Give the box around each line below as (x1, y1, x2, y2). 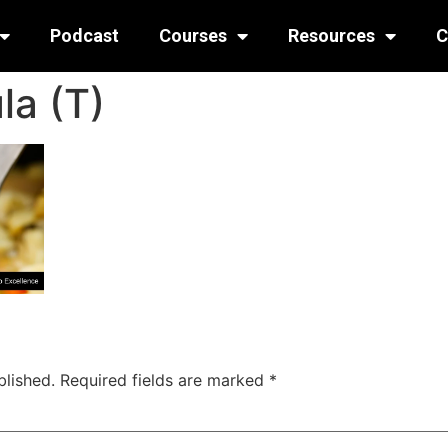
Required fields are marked (60, 370, 269, 391)
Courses (158, 25, 227, 46)
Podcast (49, 25, 119, 46)
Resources (287, 25, 375, 46)
